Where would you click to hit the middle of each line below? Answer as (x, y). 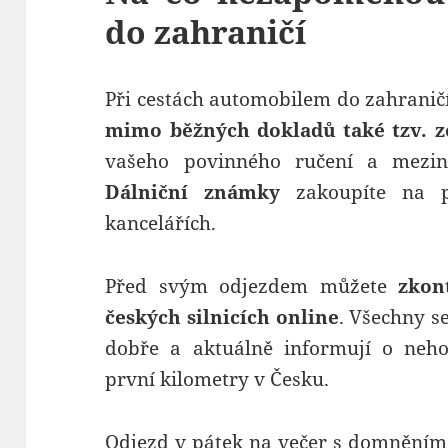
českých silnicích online (222, 317)
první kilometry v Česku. (217, 379)
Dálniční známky (193, 192)
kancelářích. (161, 223)
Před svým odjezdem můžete (252, 286)
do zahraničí (206, 32)
